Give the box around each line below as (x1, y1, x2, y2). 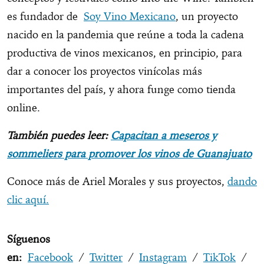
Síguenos (7, 232, 50, 246)
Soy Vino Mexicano (84, 9, 176, 24)
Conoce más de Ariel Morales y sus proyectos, (7, 174, 227, 189)
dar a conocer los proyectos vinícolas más (7, 64, 202, 78)
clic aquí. (7, 193, 49, 207)
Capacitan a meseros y (111, 128, 217, 143)
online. (7, 101, 40, 115)
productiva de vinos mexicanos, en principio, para (7, 46, 242, 60)
